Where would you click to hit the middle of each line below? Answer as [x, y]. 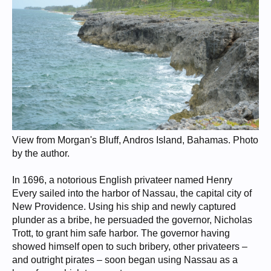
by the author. [41, 154]
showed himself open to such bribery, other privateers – [130, 247]
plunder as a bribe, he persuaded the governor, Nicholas [132, 220]
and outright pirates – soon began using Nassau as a [125, 260]
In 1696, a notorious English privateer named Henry [122, 180]
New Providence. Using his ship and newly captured [124, 207]
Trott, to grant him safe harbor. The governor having [121, 233]
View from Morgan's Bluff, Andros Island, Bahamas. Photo [135, 140]
